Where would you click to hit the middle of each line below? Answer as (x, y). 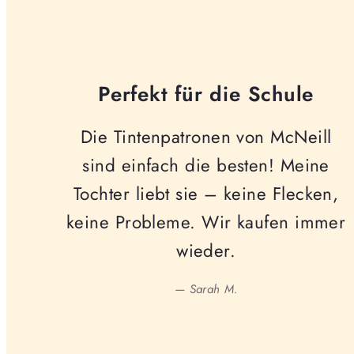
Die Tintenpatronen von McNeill (206, 137)
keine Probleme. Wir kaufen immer (206, 222)
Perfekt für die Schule (206, 94)
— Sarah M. (206, 290)
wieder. (206, 251)
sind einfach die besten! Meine (206, 166)
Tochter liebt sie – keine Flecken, (206, 194)
